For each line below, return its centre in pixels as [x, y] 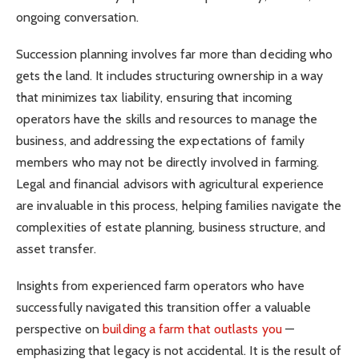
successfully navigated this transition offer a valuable [164, 308]
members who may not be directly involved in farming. [168, 162]
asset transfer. [56, 248]
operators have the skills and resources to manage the [167, 119]
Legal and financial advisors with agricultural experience [170, 184]
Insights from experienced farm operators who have [160, 286]
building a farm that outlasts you [192, 329]
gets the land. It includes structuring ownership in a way [170, 75]
